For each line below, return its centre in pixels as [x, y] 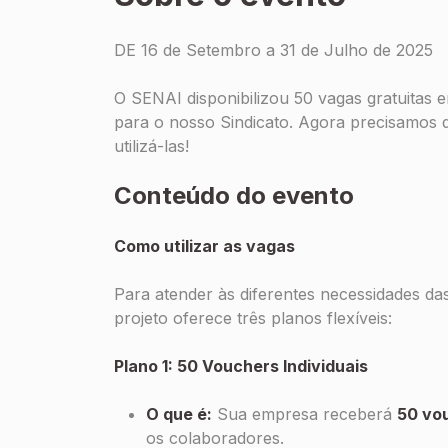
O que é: [179, 414]
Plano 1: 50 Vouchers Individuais [241, 366]
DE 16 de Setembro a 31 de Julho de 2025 [273, 50]
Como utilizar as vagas [204, 246]
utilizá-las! [151, 146]
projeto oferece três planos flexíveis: [253, 318]
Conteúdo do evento [234, 195]
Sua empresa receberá [304, 414]
